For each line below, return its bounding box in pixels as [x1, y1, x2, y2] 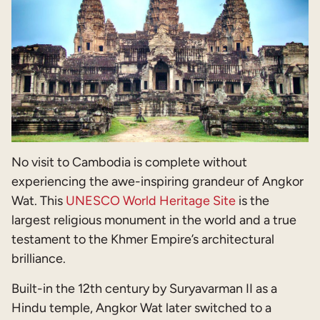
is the [236, 193, 269, 209]
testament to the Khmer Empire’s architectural [11, 231, 274, 247]
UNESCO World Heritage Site [66, 193, 236, 209]
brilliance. [11, 251, 66, 266]
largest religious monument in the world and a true [11, 212, 296, 228]
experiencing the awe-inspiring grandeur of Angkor [11, 174, 304, 189]
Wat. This [11, 193, 66, 209]
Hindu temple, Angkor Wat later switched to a [11, 300, 271, 316]
